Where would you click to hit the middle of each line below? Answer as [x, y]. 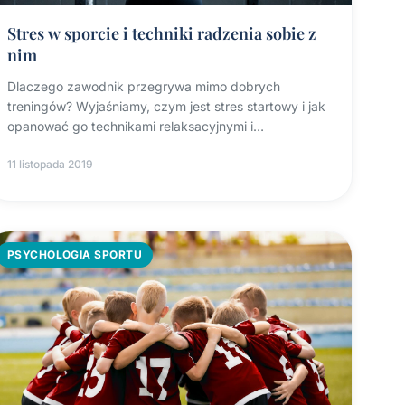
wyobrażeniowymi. [62, 146]
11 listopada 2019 [50, 164]
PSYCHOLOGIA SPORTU [75, 255]
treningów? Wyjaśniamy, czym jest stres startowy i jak [166, 106]
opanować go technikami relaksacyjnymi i [130, 126]
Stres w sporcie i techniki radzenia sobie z [161, 33]
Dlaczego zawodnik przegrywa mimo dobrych [143, 86]
